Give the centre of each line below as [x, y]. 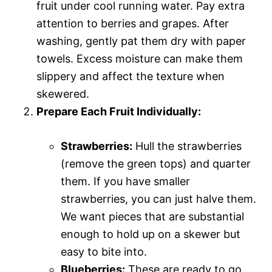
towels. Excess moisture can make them [140, 58]
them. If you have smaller [125, 181]
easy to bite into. [104, 251]
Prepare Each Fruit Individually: [119, 111]
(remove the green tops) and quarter [156, 163]
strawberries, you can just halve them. [158, 199]
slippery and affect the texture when [131, 76]
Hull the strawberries [187, 146]
